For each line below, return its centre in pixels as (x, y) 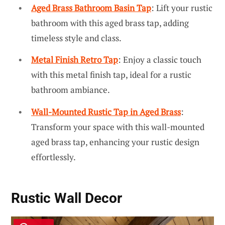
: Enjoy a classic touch (160, 60)
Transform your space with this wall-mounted (118, 127)
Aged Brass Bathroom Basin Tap (91, 8)
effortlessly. (53, 157)
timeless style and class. (76, 38)
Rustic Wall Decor (67, 198)
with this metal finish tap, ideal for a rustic (111, 75)
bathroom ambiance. (71, 90)
